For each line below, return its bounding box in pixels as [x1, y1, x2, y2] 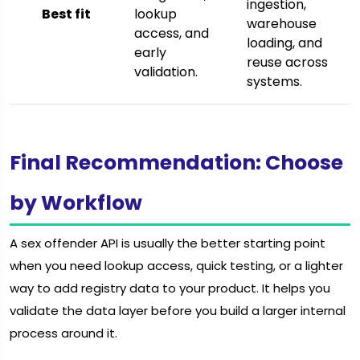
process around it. [10, 324, 117, 342]
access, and [134, 24, 209, 43]
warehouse [247, 14, 317, 34]
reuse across [247, 53, 328, 72]
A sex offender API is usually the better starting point [10, 234, 325, 252]
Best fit [41, 5, 91, 24]
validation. [134, 63, 198, 82]
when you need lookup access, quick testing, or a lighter [10, 256, 343, 274]
